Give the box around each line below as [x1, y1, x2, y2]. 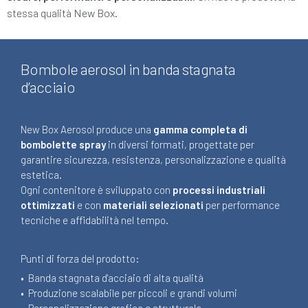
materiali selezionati [103, 199, 203, 212]
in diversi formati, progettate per [106, 138, 254, 151]
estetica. [21, 168, 62, 181]
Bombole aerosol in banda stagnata [21, 60, 236, 78]
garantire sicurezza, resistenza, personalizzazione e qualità [21, 153, 286, 166]
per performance [203, 199, 280, 212]
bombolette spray [21, 138, 106, 151]
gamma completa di [153, 123, 247, 136]
